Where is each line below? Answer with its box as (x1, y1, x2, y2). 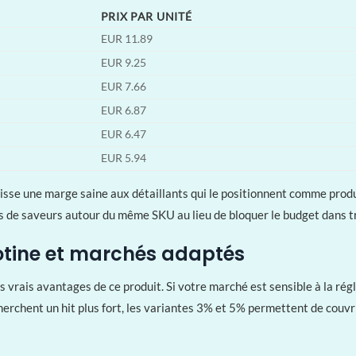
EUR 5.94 (100, 152, 146, 165)
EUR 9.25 (100, 56, 146, 70)
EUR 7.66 (100, 80, 146, 94)
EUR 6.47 (100, 128, 146, 141)
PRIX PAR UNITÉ (100, 10, 192, 24)
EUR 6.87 (100, 104, 146, 118)
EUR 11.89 (100, 33, 153, 46)
